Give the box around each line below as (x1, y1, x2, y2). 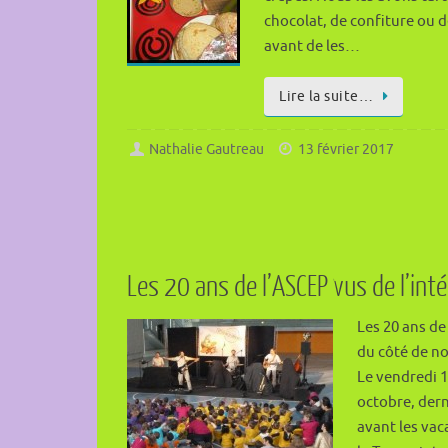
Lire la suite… (279, 88, 373, 106)
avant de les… (264, 37, 360, 57)
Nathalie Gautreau (149, 141, 265, 159)
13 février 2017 (298, 141, 395, 159)
